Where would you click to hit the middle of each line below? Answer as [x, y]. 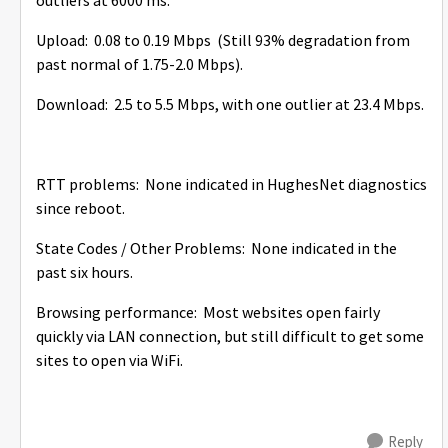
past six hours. [84, 273]
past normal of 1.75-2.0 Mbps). [139, 65]
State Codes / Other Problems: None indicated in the [216, 249]
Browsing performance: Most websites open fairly [208, 313]
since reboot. [80, 209]
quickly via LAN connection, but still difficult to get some [230, 337]
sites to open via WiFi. [109, 361]
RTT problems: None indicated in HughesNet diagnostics [231, 185]
